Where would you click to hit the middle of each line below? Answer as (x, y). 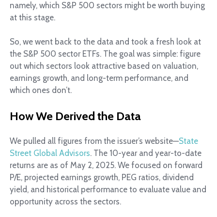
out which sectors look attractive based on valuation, (104, 66)
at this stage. (32, 17)
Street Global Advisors (50, 153)
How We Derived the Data (75, 116)
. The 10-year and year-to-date (146, 153)
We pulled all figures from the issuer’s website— (94, 141)
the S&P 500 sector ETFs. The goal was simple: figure (105, 54)
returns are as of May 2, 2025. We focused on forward (106, 165)
